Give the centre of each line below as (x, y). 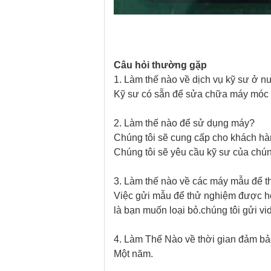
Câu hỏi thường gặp (160, 65)
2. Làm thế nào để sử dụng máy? (184, 123)
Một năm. (133, 254)
